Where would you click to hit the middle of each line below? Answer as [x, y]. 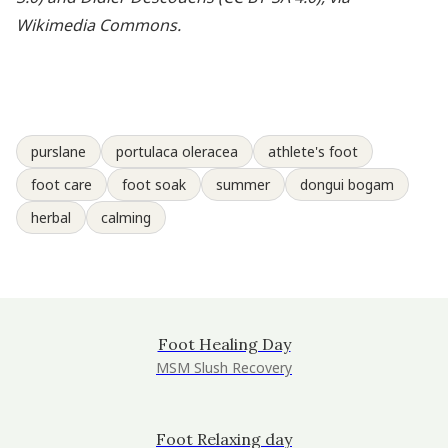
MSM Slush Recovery [224, 367]
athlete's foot [313, 151]
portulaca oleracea [177, 151]
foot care [61, 184]
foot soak [154, 184]
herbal [51, 217]
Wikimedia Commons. [98, 24]
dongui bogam [347, 184]
